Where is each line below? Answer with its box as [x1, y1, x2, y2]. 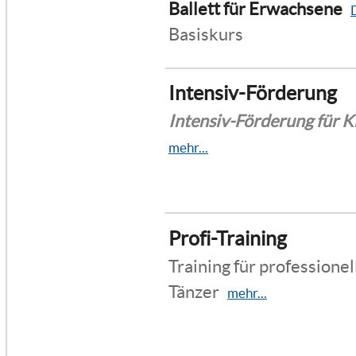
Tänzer [168, 281, 219, 301]
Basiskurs [168, 24, 243, 44]
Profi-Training [168, 226, 287, 250]
